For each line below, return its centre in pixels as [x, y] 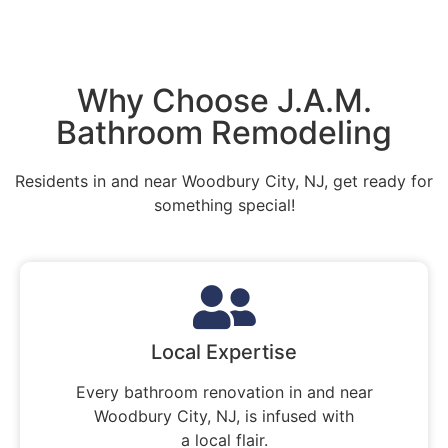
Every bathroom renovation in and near [224, 391]
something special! [224, 205]
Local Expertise [224, 351]
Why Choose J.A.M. [224, 101]
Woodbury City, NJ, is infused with [224, 415]
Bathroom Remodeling [224, 133]
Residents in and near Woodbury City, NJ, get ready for [224, 181]
